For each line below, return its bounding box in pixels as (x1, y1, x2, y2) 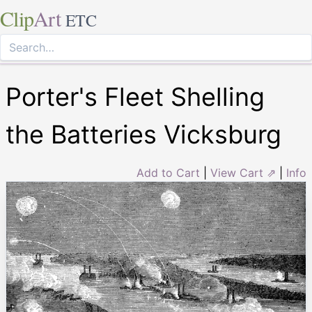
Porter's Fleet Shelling (6, 81, 265, 112)
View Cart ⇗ (210, 166, 276, 180)
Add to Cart (136, 166, 200, 180)
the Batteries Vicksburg (6, 119, 281, 150)
